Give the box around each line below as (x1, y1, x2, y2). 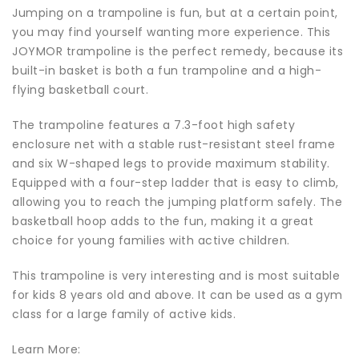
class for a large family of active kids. (12, 306, 236, 323)
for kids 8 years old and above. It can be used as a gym (12, 287, 343, 304)
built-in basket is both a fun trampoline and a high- (12, 63, 321, 79)
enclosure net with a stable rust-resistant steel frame (12, 136, 335, 153)
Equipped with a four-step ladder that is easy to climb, (12, 175, 339, 192)
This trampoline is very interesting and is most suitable (12, 268, 340, 284)
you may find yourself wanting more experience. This (12, 24, 331, 41)
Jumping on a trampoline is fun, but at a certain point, (12, 5, 338, 22)
